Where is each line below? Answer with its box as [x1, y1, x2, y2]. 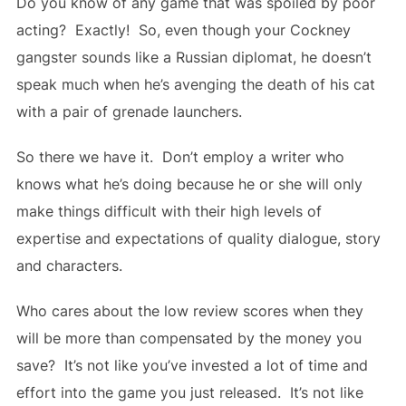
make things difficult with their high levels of [15, 202, 322, 221]
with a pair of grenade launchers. [15, 102, 242, 121]
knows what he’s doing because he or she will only [15, 175, 362, 194]
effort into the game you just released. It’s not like [15, 383, 363, 402]
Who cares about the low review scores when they [15, 302, 363, 321]
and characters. [15, 256, 122, 275]
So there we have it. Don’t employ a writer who [15, 148, 344, 167]
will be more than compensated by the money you [15, 329, 362, 348]
